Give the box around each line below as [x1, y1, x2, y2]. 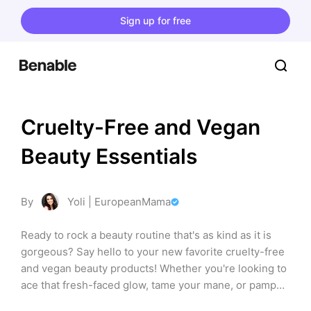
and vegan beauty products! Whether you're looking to [21, 262, 287, 275]
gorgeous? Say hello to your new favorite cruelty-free [21, 245, 285, 258]
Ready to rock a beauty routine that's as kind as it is [21, 228, 271, 242]
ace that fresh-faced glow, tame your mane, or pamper [21, 278, 287, 292]
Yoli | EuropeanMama [67, 195, 171, 208]
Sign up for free [120, 14, 191, 26]
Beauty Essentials [21, 144, 197, 169]
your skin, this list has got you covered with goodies [21, 295, 276, 308]
